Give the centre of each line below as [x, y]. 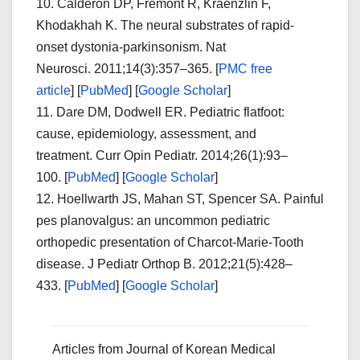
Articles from [89, 349]
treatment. [66, 155]
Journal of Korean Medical [201, 349]
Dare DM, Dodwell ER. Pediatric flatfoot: [170, 112]
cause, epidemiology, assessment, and [146, 133]
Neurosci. [65, 68]
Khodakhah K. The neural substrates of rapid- [165, 25]
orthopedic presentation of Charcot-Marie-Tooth [170, 242]
